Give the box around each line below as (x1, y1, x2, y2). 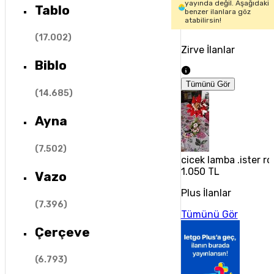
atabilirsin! (185, 16, 222, 24)
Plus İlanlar (180, 187, 231, 199)
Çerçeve (34, 224, 90, 240)
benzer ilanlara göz (185, 7, 251, 16)
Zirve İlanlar (180, 44, 235, 56)
